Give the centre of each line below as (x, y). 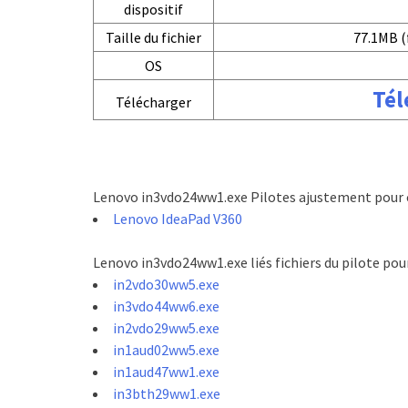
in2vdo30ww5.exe (166, 284)
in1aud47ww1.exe (166, 372)
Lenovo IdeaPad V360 (178, 219)
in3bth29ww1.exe (167, 393)
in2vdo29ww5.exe (166, 328)
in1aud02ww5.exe (166, 350)
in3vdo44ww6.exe (166, 306)
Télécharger (153, 102)
